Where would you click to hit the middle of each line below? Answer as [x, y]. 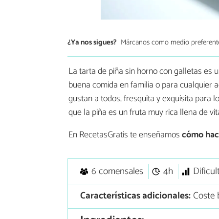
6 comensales [117, 172]
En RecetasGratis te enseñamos [125, 135]
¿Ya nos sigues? [92, 42]
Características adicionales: [135, 196]
